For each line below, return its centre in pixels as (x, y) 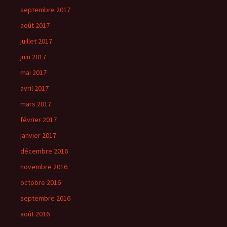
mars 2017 (36, 104)
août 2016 (35, 214)
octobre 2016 (41, 182)
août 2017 (35, 25)
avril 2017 (34, 88)
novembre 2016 (44, 167)
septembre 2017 (45, 10)
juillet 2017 (36, 41)
